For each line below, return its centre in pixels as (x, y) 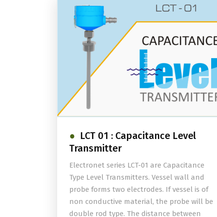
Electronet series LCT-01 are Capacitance (137, 165)
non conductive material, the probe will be (141, 201)
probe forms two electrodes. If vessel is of (139, 189)
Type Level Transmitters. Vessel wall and (137, 177)
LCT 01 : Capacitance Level (138, 135)
